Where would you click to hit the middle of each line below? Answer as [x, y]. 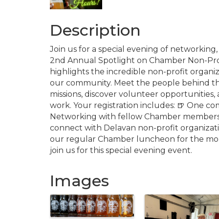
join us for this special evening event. [121, 150]
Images [79, 181]
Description [95, 30]
